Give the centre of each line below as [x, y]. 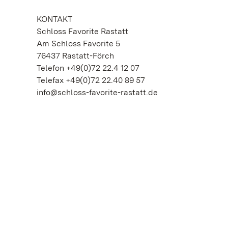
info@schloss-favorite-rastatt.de [97, 92]
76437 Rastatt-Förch [75, 56]
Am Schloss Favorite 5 [78, 44]
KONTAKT [54, 19]
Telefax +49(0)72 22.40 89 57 [91, 80]
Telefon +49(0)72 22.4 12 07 [88, 68]
